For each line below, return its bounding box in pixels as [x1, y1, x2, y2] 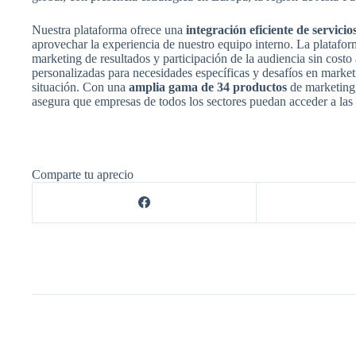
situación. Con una [32, 79, 129, 94]
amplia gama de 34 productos [129, 79, 287, 94]
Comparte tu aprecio [32, 167, 133, 181]
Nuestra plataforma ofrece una [32, 22, 186, 37]
